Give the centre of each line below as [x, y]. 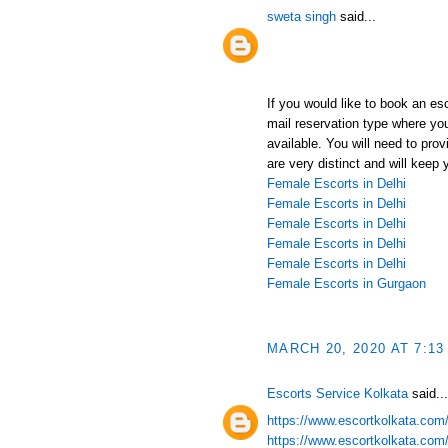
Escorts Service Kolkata [337, 393]
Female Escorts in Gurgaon [346, 283]
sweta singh [301, 16]
